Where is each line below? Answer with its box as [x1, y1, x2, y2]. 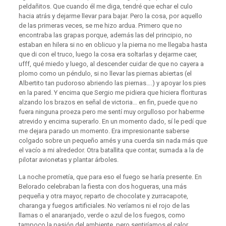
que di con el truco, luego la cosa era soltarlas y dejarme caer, [18, 50, 197, 59]
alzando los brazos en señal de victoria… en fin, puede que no [18, 98, 198, 106]
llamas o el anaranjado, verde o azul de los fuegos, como [18, 211, 185, 219]
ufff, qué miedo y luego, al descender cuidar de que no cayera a [18, 60, 204, 68]
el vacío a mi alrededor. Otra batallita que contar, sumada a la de [18, 146, 203, 154]
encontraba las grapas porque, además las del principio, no [18, 31, 192, 39]
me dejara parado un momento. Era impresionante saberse [18, 127, 189, 135]
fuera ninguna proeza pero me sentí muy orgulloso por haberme [18, 108, 204, 116]
